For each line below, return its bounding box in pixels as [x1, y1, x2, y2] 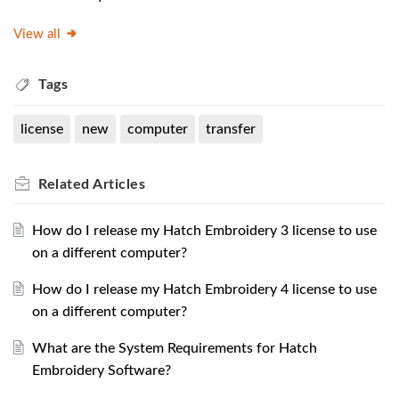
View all [13, 27, 61, 41]
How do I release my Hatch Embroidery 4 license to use [31, 281, 377, 297]
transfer [206, 121, 256, 136]
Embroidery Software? [31, 362, 171, 378]
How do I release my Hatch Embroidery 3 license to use [31, 223, 377, 238]
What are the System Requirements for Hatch [31, 340, 317, 355]
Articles [93, 176, 145, 191]
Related [38, 176, 93, 191]
